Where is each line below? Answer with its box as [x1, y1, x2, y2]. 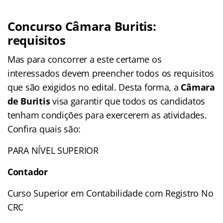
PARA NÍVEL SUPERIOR [7, 144, 99, 156]
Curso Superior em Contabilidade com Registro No [7, 187, 214, 199]
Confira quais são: [7, 122, 81, 135]
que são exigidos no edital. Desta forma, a [7, 81, 181, 93]
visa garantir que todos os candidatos [50, 95, 206, 107]
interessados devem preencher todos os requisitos [7, 67, 215, 79]
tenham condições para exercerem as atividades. [7, 109, 207, 121]
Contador [7, 165, 48, 178]
